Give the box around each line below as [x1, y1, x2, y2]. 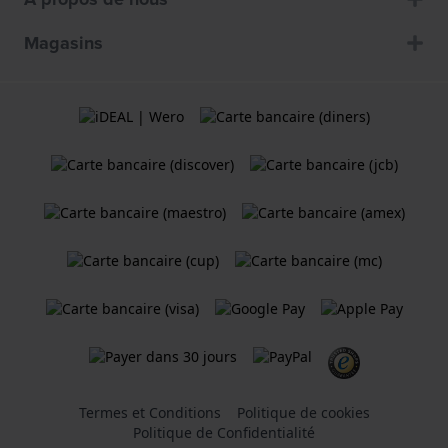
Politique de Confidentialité [133, 423, 315, 443]
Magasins [24, 30, 103, 57]
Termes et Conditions [78, 403, 221, 423]
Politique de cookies [236, 403, 370, 423]
